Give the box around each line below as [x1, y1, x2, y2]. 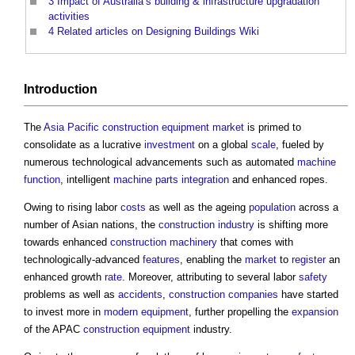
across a [296, 201, 338, 214]
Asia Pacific [44, 121, 99, 134]
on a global [195, 139, 251, 151]
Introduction [24, 82, 97, 97]
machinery [170, 236, 217, 249]
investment [144, 139, 195, 151]
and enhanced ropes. [229, 174, 328, 186]
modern [104, 306, 138, 319]
